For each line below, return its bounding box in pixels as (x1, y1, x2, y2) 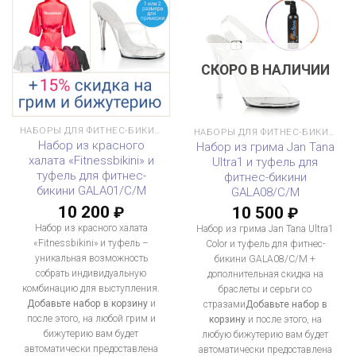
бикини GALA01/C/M (36, 184, 146, 199)
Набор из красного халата (34, 222, 148, 234)
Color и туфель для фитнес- (205, 238, 325, 250)
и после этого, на (245, 314, 322, 326)
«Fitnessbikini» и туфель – (33, 237, 149, 249)
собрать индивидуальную (36, 267, 146, 279)
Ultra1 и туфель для (212, 154, 318, 169)
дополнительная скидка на (207, 269, 323, 281)
